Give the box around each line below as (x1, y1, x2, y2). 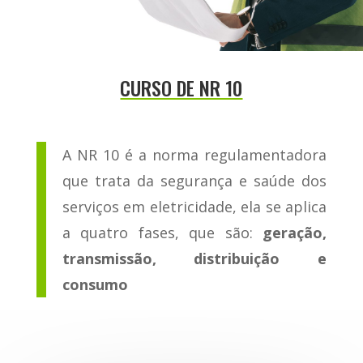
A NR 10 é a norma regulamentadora (62, 145, 327, 165)
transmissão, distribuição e (62, 249, 327, 269)
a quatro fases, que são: (62, 223, 263, 243)
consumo (62, 275, 128, 295)
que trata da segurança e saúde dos (62, 171, 327, 191)
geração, (263, 223, 327, 243)
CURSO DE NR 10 (120, 73, 243, 103)
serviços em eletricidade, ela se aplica (62, 197, 327, 217)
